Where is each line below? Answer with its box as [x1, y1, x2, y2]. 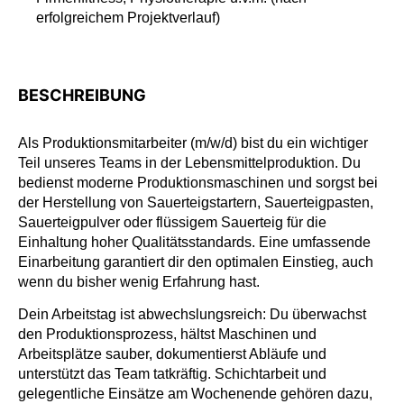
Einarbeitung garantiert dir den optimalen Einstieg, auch [18, 254, 373, 270]
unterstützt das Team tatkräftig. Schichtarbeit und [18, 366, 326, 382]
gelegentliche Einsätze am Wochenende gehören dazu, [18, 386, 372, 402]
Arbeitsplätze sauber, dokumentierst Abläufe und [18, 346, 326, 363]
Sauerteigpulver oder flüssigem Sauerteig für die [18, 215, 326, 230]
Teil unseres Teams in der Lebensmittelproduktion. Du [18, 155, 361, 170]
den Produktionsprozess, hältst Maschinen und [18, 326, 317, 343]
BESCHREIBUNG [18, 86, 146, 105]
